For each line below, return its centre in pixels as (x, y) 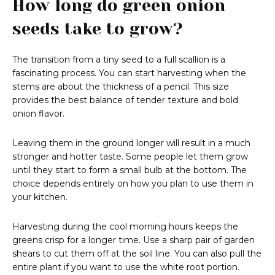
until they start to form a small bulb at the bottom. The (130, 170)
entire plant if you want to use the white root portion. (126, 267)
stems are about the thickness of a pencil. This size (121, 87)
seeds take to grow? (98, 29)
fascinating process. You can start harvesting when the (129, 73)
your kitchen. (40, 197)
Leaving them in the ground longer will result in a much (131, 143)
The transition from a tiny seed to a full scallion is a (119, 60)
